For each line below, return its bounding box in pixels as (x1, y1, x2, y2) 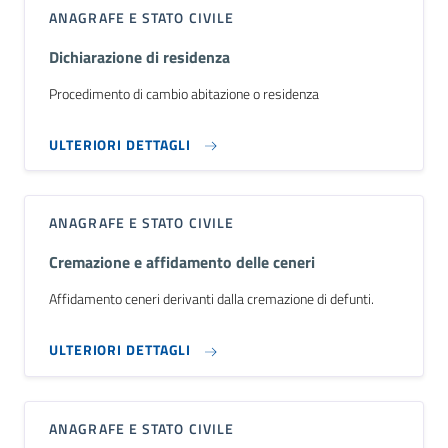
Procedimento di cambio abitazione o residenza (49, 82, 319, 105)
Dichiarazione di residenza (49, 44, 230, 69)
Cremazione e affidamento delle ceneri (49, 250, 315, 274)
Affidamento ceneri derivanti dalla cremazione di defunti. (49, 288, 374, 310)
